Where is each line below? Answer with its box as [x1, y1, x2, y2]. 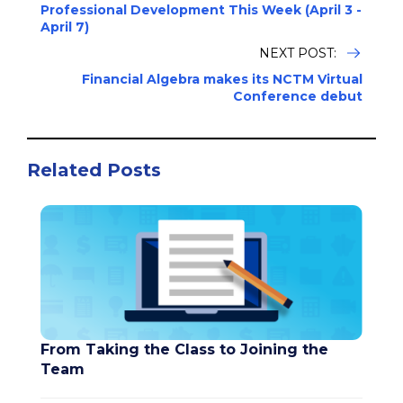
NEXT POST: [259, 45, 340, 61]
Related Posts [27, 159, 161, 181]
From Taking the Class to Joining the [40, 341, 328, 359]
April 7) [40, 19, 89, 35]
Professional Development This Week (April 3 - [40, 2, 362, 18]
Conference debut [233, 88, 363, 104]
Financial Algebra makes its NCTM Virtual [82, 71, 363, 87]
